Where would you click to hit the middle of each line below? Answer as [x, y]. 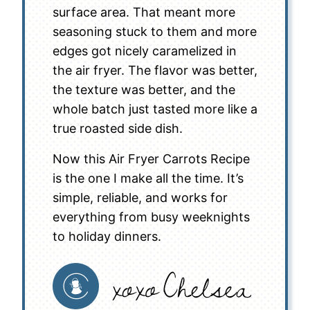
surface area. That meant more [144, 12]
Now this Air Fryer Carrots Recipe [151, 159]
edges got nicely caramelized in [145, 51]
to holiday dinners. [107, 236]
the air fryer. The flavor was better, [155, 70]
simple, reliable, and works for [140, 198]
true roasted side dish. [118, 128]
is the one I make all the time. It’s [148, 178]
